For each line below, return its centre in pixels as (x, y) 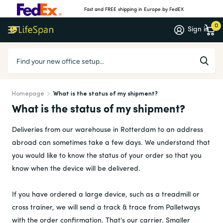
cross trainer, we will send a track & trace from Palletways (106, 208)
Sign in (199, 30)
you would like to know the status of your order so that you (107, 156)
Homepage (28, 94)
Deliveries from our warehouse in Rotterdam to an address (108, 130)
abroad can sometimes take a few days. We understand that (111, 143)
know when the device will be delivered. (76, 169)
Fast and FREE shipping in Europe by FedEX (134, 10)
